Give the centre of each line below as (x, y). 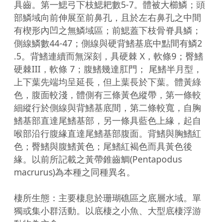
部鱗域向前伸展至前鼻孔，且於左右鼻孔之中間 (108, 17)
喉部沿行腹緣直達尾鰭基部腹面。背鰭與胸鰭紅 (108, 133)
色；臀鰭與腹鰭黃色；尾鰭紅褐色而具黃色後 (103, 146)
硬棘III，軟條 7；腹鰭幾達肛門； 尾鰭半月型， (108, 69)
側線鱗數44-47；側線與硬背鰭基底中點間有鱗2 (108, 43)
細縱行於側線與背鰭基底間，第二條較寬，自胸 (108, 107)
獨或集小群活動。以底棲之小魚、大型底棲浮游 (108, 210)
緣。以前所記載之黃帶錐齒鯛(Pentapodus (98, 159)
